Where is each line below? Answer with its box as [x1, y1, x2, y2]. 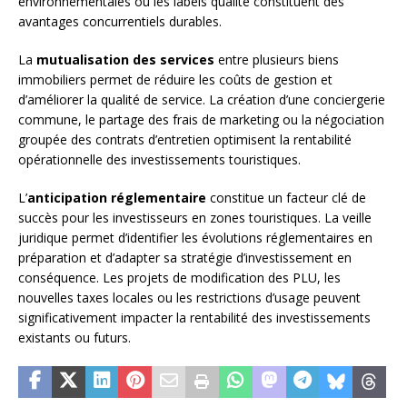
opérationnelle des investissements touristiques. [18, 151, 301, 169]
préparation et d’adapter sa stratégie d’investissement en [18, 249, 352, 267]
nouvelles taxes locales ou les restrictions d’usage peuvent [18, 289, 361, 307]
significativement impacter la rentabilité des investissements [18, 309, 371, 327]
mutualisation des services [36, 51, 214, 69]
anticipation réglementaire [27, 189, 206, 207]
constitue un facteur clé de [206, 189, 366, 207]
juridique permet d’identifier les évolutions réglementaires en [18, 229, 372, 247]
